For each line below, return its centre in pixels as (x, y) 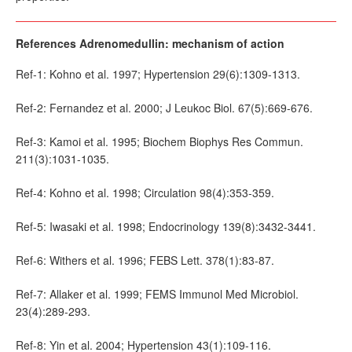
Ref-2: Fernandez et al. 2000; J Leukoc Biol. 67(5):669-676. (164, 107)
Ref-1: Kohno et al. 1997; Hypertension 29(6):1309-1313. (158, 73)
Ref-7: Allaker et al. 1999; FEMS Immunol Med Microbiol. (157, 293)
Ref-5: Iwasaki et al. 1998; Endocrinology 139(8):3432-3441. (166, 226)
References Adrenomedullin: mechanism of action (150, 44)
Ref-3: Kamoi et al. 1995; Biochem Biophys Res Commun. (159, 141)
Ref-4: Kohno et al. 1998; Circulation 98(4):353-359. (145, 192)
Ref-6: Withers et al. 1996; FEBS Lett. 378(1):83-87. (145, 260)
